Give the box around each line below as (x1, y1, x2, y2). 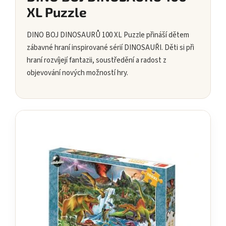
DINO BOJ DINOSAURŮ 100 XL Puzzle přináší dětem (27, 30, 189, 41)
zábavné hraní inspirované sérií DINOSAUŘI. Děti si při (27, 42, 194, 53)
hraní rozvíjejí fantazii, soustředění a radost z (27, 55, 166, 66)
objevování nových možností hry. (27, 68, 128, 79)
